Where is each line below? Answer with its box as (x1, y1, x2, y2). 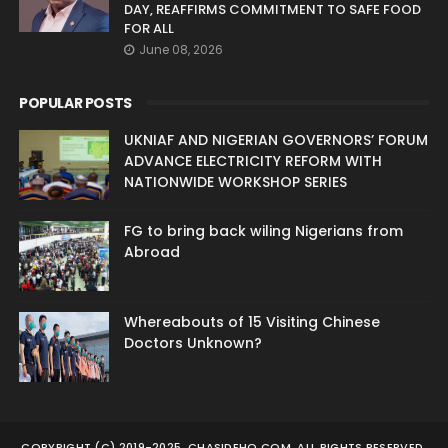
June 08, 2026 (138, 41, 223, 59)
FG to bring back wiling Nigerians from (123, 221, 403, 242)
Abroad (123, 242, 180, 263)
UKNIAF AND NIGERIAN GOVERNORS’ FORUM (123, 130, 428, 151)
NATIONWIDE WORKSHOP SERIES (123, 172, 347, 193)
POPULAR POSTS (18, 93, 132, 114)
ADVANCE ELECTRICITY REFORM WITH (123, 151, 382, 172)
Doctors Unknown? (123, 333, 262, 354)
